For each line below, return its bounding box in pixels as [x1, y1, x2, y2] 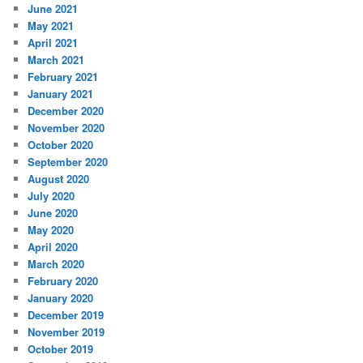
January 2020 [28, 290, 94, 306]
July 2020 [28, 188, 75, 204]
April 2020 [28, 239, 79, 255]
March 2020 [28, 256, 85, 272]
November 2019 [28, 324, 105, 340]
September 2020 [28, 154, 109, 170]
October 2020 [28, 137, 94, 153]
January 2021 [28, 86, 94, 102]
